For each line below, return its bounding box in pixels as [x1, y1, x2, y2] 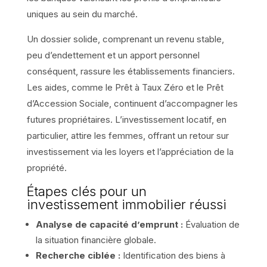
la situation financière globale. [35, 234, 156, 246]
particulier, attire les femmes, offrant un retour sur [26, 129, 229, 141]
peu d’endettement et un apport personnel [26, 49, 200, 61]
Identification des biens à [120, 249, 225, 261]
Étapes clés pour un [26, 183, 147, 199]
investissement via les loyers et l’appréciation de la [26, 145, 234, 157]
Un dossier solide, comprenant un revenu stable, [26, 33, 224, 45]
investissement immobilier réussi [26, 196, 226, 212]
